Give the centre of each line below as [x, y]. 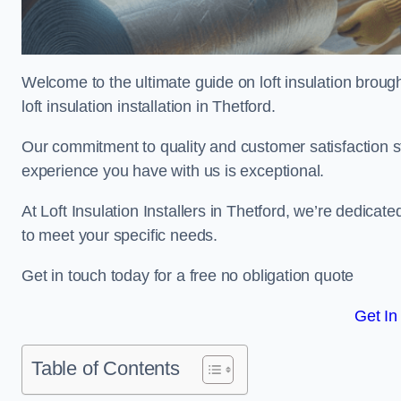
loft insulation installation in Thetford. [149, 107]
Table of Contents [106, 368]
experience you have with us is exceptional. [173, 171]
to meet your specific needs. [119, 235]
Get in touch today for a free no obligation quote [188, 276]
